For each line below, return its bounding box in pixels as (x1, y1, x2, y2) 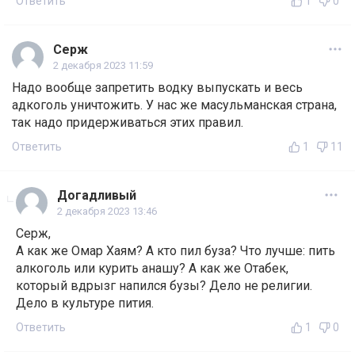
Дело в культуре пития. (16, 296, 154, 311)
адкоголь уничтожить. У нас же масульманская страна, (12, 97, 337, 113)
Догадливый (57, 188, 136, 204)
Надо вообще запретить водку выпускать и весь (12, 80, 303, 96)
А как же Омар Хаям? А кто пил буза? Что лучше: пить (16, 243, 335, 259)
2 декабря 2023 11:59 (53, 59, 153, 72)
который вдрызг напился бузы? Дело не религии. (16, 278, 312, 294)
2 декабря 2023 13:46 (57, 205, 157, 218)
